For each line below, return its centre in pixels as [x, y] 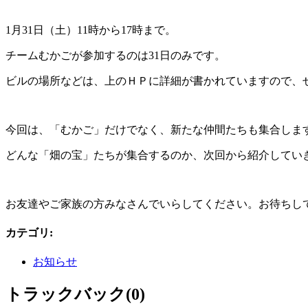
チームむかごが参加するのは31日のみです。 [115, 55]
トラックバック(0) [75, 295]
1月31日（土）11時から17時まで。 [91, 30]
